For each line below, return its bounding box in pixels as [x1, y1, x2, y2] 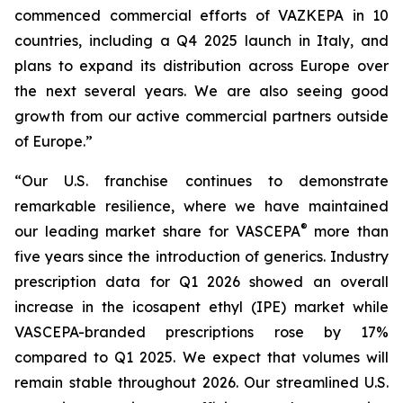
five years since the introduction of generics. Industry [14, 247, 389, 265]
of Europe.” [14, 132, 93, 150]
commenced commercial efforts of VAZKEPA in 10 [14, 6, 389, 24]
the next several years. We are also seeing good [14, 82, 389, 100]
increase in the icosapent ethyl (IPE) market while [14, 298, 389, 316]
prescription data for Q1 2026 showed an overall [14, 273, 389, 291]
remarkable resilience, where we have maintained [14, 197, 389, 215]
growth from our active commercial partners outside [14, 107, 389, 125]
